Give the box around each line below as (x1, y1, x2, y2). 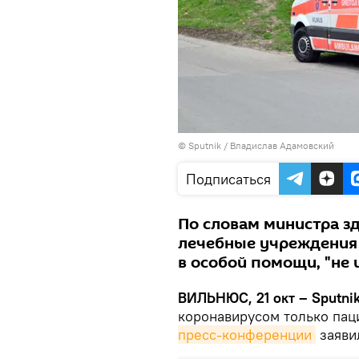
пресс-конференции (178, 325, 312, 344)
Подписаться (186, 170, 271, 188)
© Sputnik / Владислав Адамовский (178, 139, 334, 151)
